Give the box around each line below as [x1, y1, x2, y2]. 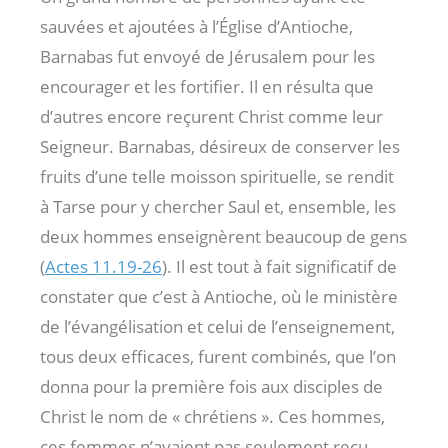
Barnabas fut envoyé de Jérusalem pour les [40, 44, 375, 68]
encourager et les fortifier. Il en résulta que [40, 74, 374, 98]
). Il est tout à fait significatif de [162, 254, 397, 278]
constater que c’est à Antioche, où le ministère [40, 284, 398, 308]
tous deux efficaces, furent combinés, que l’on [40, 344, 396, 368]
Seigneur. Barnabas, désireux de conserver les [40, 134, 400, 158]
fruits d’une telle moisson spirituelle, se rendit [40, 164, 394, 188]
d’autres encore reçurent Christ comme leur [40, 104, 383, 128]
